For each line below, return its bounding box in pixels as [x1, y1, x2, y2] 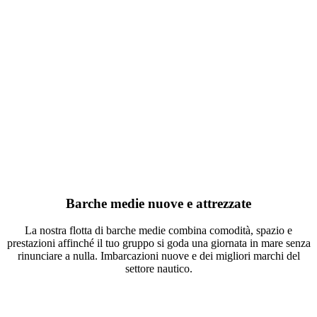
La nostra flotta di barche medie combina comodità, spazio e [25, 224, 292, 237]
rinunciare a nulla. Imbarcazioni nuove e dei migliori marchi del [17, 250, 300, 263]
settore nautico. [125, 263, 192, 275]
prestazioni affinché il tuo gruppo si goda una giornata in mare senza [6, 237, 311, 250]
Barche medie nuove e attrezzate [66, 195, 251, 211]
